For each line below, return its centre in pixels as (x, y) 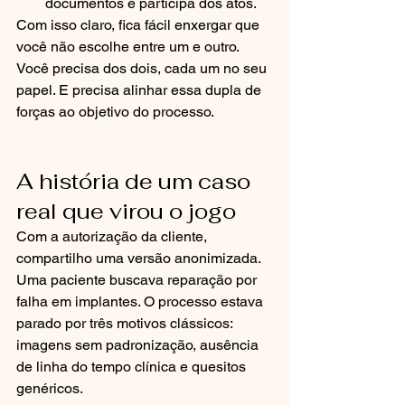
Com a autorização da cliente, (113, 236)
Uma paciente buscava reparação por (138, 280)
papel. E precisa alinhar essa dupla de (141, 90)
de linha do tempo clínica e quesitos (133, 367)
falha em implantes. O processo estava (141, 301)
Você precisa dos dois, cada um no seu (143, 68)
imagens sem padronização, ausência (139, 345)
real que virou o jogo (126, 211)
